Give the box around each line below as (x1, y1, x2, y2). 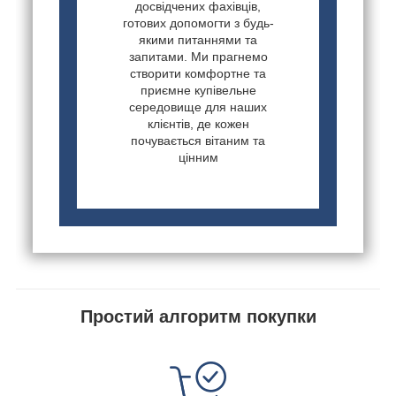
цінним (178, 150, 218, 165)
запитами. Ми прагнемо (128, 49, 268, 65)
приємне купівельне (140, 83, 256, 98)
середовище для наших (129, 100, 267, 115)
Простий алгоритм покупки (80, 307, 316, 327)
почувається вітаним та (131, 133, 265, 148)
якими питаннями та (139, 33, 257, 48)
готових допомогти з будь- (122, 16, 274, 31)
